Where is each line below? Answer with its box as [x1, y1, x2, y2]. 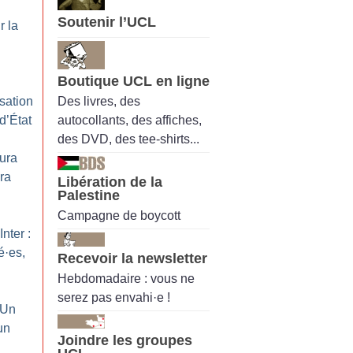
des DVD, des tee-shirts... [58, 132, 199, 146]
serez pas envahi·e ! [58, 291, 170, 305]
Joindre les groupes [58, 333, 192, 349]
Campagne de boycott [58, 209, 180, 223]
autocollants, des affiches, [58, 113, 202, 127]
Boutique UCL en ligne [58, 72, 210, 89]
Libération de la [58, 173, 162, 190]
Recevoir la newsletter [58, 251, 207, 267]
